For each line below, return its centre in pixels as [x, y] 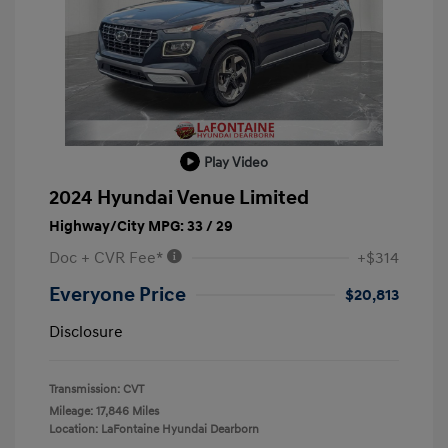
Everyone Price [117, 295]
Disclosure [86, 332]
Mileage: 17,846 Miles [104, 412]
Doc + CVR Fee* [107, 258]
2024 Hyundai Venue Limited [179, 198]
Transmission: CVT [96, 390]
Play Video [236, 162]
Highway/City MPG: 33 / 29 [141, 227]
